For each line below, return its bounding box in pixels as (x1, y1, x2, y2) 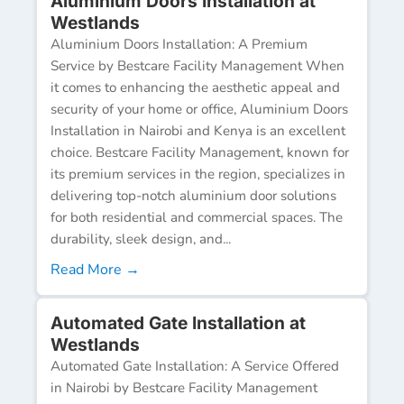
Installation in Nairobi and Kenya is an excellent (50, 121, 345, 140)
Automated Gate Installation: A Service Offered (50, 356, 339, 375)
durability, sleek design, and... (50, 229, 231, 248)
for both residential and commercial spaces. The (50, 207, 343, 226)
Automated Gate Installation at (50, 311, 306, 334)
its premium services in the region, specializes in (50, 164, 345, 183)
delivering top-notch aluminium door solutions (50, 186, 336, 205)
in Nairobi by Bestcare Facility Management (50, 378, 317, 397)
